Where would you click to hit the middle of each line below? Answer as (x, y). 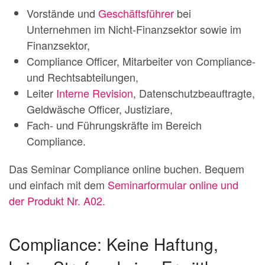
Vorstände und (62, 13)
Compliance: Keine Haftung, (114, 244)
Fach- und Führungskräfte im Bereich (114, 125)
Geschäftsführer (136, 13)
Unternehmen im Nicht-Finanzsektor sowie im (134, 29)
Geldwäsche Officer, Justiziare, (100, 109)
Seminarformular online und (173, 185)
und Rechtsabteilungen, (83, 77)
